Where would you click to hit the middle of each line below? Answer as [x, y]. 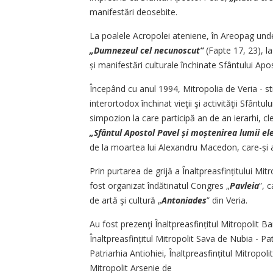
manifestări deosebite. [133, 12]
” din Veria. [227, 200]
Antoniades [184, 200]
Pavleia [244, 186]
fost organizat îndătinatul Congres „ [160, 186]
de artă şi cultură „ [126, 200]
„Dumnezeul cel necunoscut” [147, 51]
